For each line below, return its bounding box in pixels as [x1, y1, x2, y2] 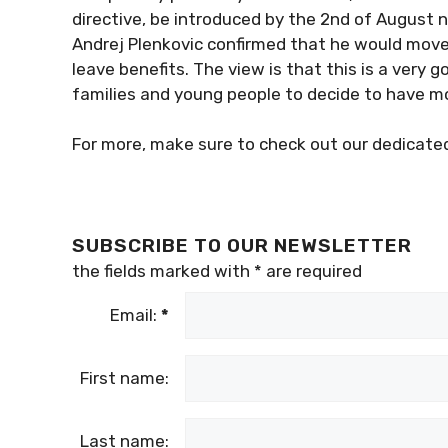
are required [262, 261, 362, 281]
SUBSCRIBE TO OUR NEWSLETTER [72, 234, 412, 257]
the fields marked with [72, 261, 254, 281]
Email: [110, 305, 161, 325]
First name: [80, 368, 169, 388]
